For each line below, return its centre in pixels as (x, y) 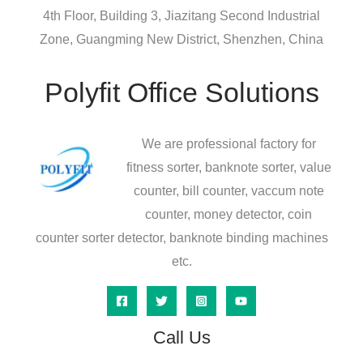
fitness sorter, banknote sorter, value (228, 168)
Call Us (181, 338)
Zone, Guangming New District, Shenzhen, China (181, 39)
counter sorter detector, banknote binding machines (181, 238)
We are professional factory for (228, 144)
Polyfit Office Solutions (181, 92)
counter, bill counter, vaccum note (228, 191)
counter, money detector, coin (228, 215)
